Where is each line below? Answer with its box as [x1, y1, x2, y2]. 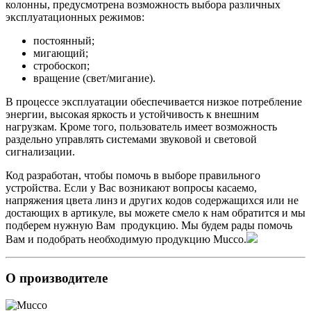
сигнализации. [6, 145, 75, 158]
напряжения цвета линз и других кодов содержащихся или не [6, 194, 299, 206]
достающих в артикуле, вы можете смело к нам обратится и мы [6, 206, 305, 219]
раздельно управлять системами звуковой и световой [6, 133, 257, 145]
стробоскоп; [33, 59, 90, 72]
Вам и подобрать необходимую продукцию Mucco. [6, 233, 246, 245]
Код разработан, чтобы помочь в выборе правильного [6, 169, 260, 181]
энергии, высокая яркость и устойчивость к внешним [6, 108, 259, 120]
